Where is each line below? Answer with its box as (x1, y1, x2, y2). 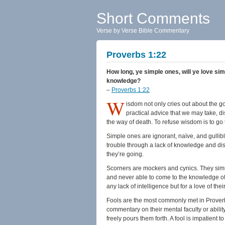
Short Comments (96, 10, 210, 27)
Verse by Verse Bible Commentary (96, 27, 189, 34)
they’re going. (106, 151, 144, 158)
